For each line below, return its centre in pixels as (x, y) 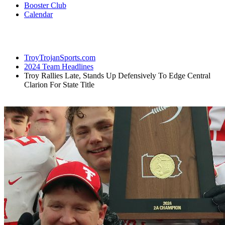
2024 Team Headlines (59, 66)
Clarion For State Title (59, 84)
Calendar (38, 14)
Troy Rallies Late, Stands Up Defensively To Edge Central (117, 75)
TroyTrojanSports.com (60, 57)
